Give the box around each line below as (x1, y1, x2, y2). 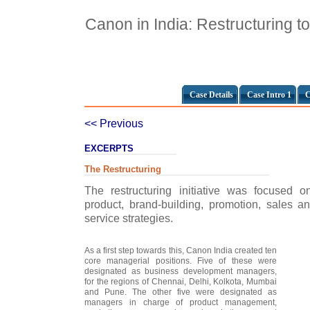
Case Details (190, 90, 233, 100)
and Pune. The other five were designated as (84, 287, 277, 297)
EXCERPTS (84, 143, 134, 154)
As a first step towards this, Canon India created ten (84, 246, 277, 255)
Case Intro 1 (247, 90, 291, 100)
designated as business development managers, (84, 266, 277, 276)
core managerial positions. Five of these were (84, 256, 277, 266)
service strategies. (84, 212, 173, 224)
